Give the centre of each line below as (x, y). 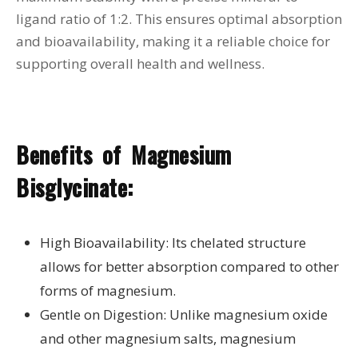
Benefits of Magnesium (124, 154)
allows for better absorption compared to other (189, 266)
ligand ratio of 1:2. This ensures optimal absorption (179, 19)
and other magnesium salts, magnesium (168, 338)
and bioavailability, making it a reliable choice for (173, 42)
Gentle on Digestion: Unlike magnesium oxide (184, 314)
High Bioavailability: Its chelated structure (173, 242)
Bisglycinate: (75, 187)
